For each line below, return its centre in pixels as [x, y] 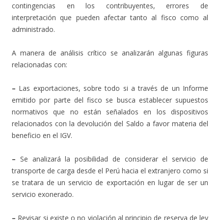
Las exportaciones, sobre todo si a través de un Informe [112, 88]
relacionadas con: [40, 65]
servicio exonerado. [43, 194]
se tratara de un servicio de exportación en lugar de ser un [110, 182]
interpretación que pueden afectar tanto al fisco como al [110, 17]
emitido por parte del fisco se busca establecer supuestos [110, 100]
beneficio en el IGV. [42, 135]
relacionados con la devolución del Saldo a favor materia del [110, 124]
